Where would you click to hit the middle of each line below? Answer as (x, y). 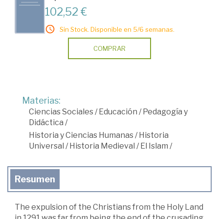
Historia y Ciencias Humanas (81, 135)
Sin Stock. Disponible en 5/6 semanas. (117, 30)
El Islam (154, 146)
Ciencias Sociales (61, 112)
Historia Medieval (102, 146)
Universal (46, 146)
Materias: (41, 101)
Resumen (35, 179)
